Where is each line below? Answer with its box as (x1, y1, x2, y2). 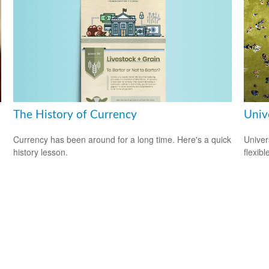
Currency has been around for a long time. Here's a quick (13, 133, 232, 145)
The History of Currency (13, 109, 138, 121)
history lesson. (13, 145, 68, 158)
